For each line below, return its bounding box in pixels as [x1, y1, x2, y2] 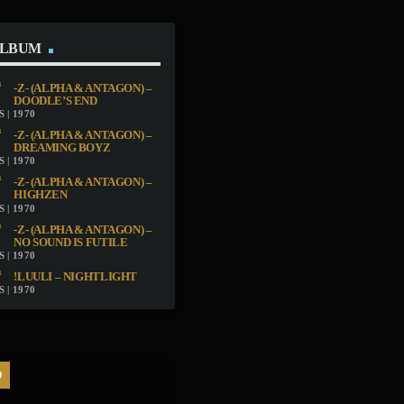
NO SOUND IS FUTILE [14, 235, 128, 249]
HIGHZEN [14, 188, 68, 202]
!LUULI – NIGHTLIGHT [14, 271, 138, 284]
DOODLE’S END [14, 94, 97, 107]
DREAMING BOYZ [14, 141, 111, 154]
